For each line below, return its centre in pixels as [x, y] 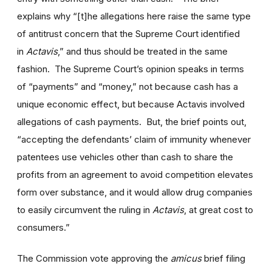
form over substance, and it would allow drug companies [135, 192]
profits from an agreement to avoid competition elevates [135, 174]
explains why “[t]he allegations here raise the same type [134, 16]
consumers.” [43, 227]
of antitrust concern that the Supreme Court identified [128, 33]
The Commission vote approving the [94, 258]
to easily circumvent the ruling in [85, 209]
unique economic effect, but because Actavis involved [131, 104]
